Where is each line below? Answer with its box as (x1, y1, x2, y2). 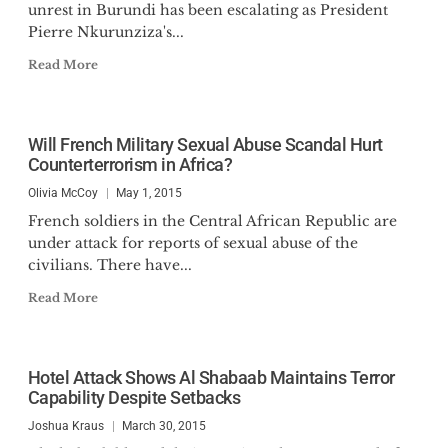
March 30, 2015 (121, 419, 206, 433)
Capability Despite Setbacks (27, 387, 240, 408)
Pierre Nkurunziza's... (27, 23, 184, 41)
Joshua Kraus (27, 419, 104, 433)
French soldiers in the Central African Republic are (27, 212, 397, 230)
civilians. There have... (27, 256, 192, 274)
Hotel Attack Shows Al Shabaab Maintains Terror (27, 367, 395, 388)
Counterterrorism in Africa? (27, 154, 232, 175)
